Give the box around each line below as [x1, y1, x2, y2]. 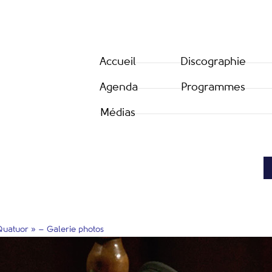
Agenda [100, 82, 138, 93]
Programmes [181, 82, 245, 93]
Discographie [180, 56, 246, 67]
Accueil [100, 56, 136, 67]
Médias [100, 107, 135, 118]
